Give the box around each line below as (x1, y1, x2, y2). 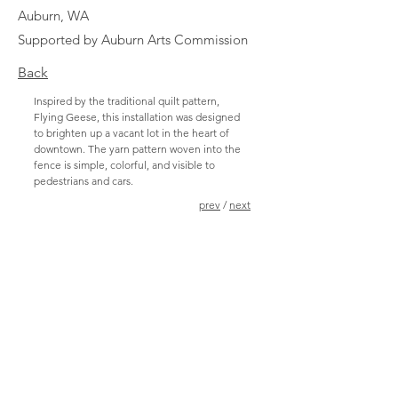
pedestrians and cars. (34, 174, 133, 187)
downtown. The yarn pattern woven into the (34, 142, 241, 155)
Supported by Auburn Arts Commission (18, 31, 248, 48)
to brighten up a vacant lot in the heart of (34, 126, 229, 139)
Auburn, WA (18, 7, 89, 24)
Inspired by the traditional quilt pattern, (34, 94, 219, 107)
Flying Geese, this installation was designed (34, 110, 240, 123)
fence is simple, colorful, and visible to (34, 158, 215, 171)
